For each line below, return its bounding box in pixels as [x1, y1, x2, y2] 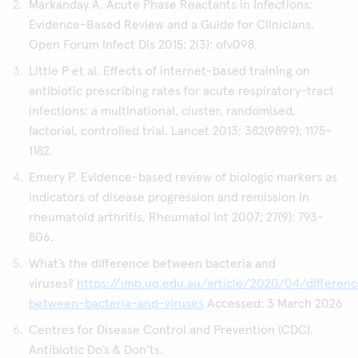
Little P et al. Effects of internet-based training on [29, 65, 310, 78]
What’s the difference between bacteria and [29, 257, 276, 270]
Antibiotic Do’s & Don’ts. [29, 344, 163, 356]
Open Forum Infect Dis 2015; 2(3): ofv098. [29, 38, 257, 51]
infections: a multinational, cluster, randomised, [29, 105, 296, 117]
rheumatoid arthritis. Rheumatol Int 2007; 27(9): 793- [29, 211, 324, 224]
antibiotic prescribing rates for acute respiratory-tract [29, 85, 334, 97]
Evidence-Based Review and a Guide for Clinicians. [29, 18, 314, 31]
